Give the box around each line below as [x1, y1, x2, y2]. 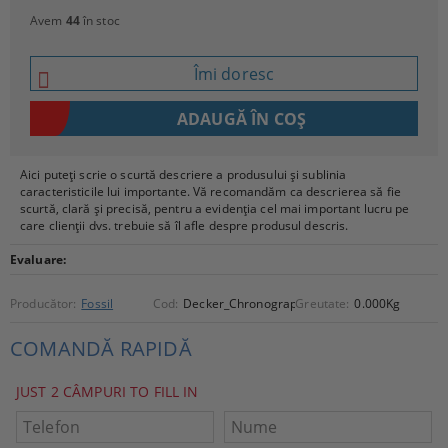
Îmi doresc [193, 62, 275, 85]
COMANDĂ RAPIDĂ [10, 335, 192, 362]
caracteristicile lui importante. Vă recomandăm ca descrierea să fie [20, 183, 402, 200]
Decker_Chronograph [183, 295, 305, 312]
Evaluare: [10, 251, 67, 268]
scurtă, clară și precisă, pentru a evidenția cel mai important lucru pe [20, 200, 410, 217]
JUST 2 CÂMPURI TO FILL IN [16, 382, 199, 401]
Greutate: [295, 295, 350, 312]
